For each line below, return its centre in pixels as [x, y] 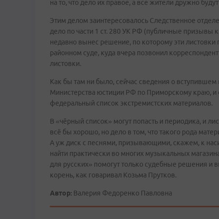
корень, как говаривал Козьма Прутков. [113, 175]
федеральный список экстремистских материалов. [131, 103]
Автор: [61, 193]
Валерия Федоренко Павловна [122, 193]
